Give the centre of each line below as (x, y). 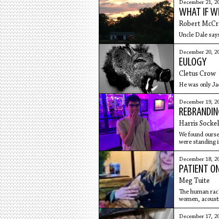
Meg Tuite (194, 181)
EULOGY (193, 63)
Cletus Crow (197, 74)
